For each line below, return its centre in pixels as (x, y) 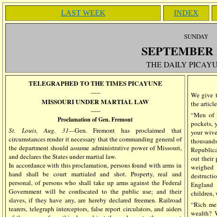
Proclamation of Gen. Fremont (95, 119)
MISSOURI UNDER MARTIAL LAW (95, 102)
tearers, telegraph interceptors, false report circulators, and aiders (95, 209)
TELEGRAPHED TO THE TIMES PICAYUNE (95, 83)
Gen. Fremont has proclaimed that (128, 130)
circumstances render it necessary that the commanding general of (95, 139)
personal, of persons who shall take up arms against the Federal (95, 183)
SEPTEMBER (177, 51)
